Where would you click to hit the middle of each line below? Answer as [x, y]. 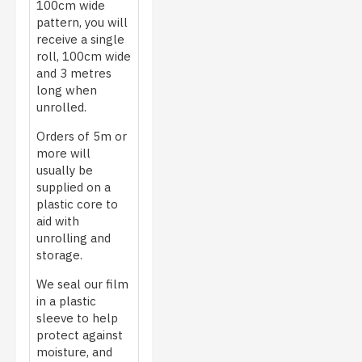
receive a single [80, 39]
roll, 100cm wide [84, 56]
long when [67, 90]
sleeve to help [77, 318]
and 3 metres [74, 73]
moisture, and [74, 351]
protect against [80, 335]
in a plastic [66, 301]
